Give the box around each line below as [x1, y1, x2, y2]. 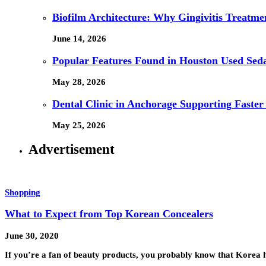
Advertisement [28, 141, 115, 157]
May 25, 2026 [52, 121, 106, 131]
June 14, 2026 [52, 34, 106, 44]
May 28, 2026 [52, 77, 106, 87]
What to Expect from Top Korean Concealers [5, 208, 213, 220]
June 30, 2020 [5, 230, 59, 240]
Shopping [5, 187, 40, 197]
